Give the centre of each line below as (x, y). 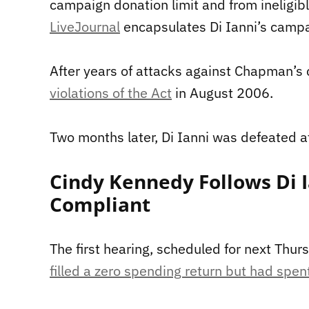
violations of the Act (111, 93)
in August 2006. (222, 93)
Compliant (100, 205)
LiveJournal (85, 27)
